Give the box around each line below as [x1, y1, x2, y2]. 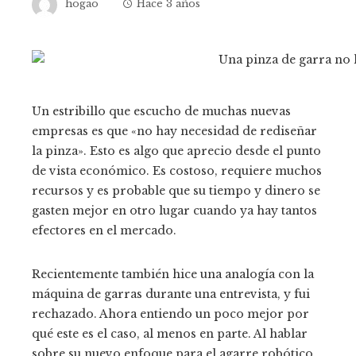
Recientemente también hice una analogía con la [32, 266, 314, 281]
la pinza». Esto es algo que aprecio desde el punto [32, 143, 321, 158]
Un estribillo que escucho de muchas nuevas [32, 103, 291, 118]
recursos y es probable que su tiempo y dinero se [32, 183, 320, 198]
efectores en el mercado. [32, 222, 176, 238]
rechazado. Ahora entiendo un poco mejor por [32, 306, 309, 321]
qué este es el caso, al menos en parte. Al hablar [32, 326, 308, 341]
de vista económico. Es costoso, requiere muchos [32, 163, 322, 178]
